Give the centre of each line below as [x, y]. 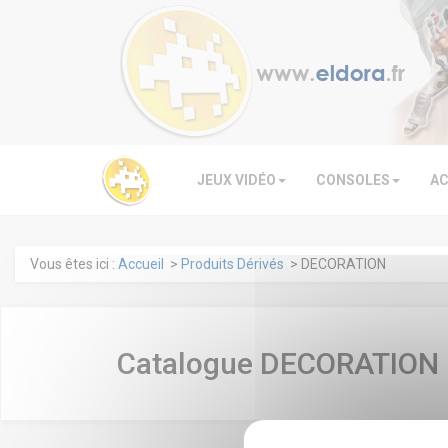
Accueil [141, 264]
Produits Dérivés [232, 264]
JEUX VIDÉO [236, 180]
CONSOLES [353, 180]
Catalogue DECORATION [278, 363]
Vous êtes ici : [74, 264]
